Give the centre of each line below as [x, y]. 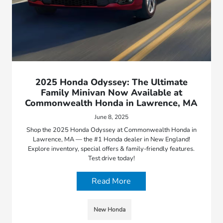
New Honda [109, 210]
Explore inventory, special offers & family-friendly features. [111, 149]
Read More [111, 181]
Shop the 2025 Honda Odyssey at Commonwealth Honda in [111, 130]
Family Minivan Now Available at [111, 93]
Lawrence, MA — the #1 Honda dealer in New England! [111, 140]
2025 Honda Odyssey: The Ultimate [111, 82]
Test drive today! [111, 159]
